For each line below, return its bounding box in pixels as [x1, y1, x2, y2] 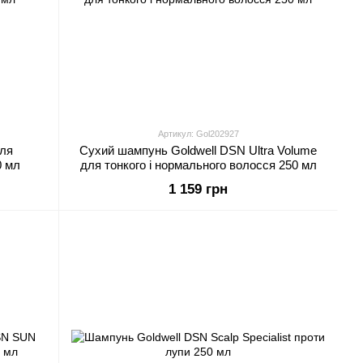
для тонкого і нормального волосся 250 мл [79, 158, 317, 172]
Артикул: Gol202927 [157, 129, 239, 139]
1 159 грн [169, 181, 228, 197]
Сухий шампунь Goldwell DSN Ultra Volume [79, 143, 317, 157]
